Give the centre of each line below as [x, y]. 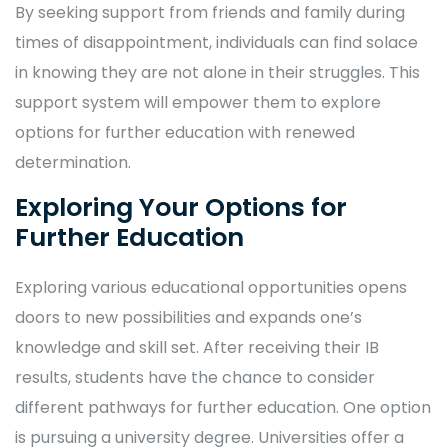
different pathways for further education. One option [223, 408]
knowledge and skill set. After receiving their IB [197, 348]
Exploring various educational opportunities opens [211, 288]
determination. [73, 163]
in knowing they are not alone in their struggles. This [217, 73]
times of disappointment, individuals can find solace [216, 43]
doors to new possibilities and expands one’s [188, 318]
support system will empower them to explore [198, 103]
